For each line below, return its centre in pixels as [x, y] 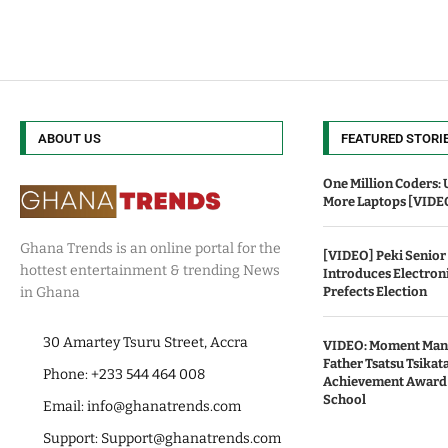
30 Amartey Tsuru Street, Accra [145, 343]
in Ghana [50, 293]
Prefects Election [374, 292]
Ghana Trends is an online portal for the [150, 249]
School [344, 400]
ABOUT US [69, 139]
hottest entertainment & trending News [150, 271]
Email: [64, 407]
